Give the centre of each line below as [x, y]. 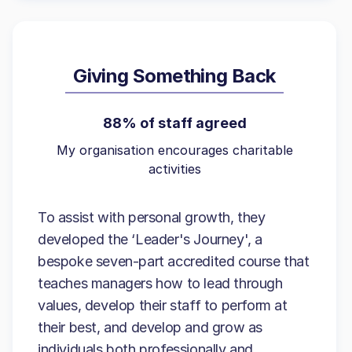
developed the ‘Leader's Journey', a [150, 239]
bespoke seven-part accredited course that [174, 261]
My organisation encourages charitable [174, 150]
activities [174, 169]
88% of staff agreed [174, 123]
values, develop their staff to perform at [163, 305]
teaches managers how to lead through [160, 283]
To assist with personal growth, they [152, 217]
